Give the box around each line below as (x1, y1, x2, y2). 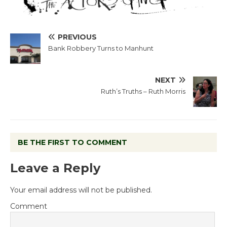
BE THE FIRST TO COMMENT (18, 138, 127, 147)
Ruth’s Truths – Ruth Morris (101, 87, 185, 96)
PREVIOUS (58, 32, 97, 42)
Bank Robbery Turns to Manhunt (48, 44, 154, 53)
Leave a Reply (10, 161, 100, 176)
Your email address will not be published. (10, 185, 152, 195)
